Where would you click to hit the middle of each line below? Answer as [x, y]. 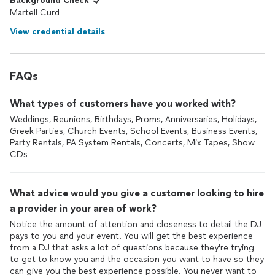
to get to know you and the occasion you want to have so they [137, 259]
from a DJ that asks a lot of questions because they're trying [132, 248]
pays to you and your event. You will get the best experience [131, 236]
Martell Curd [35, 13]
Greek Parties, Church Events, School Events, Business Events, [134, 131]
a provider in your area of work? [83, 208]
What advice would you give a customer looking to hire [137, 193]
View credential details [57, 32]
